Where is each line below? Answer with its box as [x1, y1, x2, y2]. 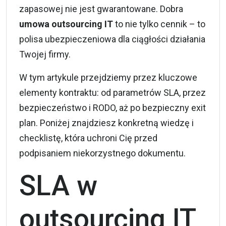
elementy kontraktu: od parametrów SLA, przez [19, 87, 206, 98]
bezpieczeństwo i [19, 102, 93, 113]
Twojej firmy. [19, 49, 71, 60]
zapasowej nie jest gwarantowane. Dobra [19, 4, 183, 14]
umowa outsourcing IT [19, 19, 113, 29]
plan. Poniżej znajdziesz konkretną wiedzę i [19, 118, 194, 128]
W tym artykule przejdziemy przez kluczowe [19, 72, 197, 83]
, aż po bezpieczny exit [116, 102, 206, 113]
